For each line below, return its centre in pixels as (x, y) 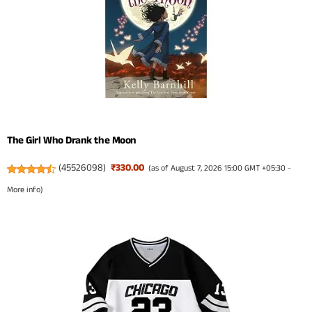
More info (24, 190)
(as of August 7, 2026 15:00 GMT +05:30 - (220, 169)
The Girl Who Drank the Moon (72, 141)
